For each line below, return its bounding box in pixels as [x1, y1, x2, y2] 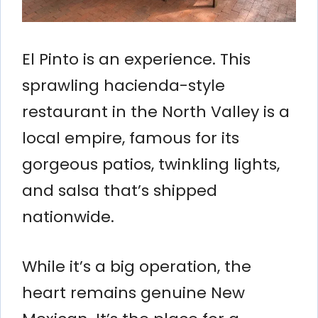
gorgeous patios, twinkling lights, [22, 153, 280, 175]
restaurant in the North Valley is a [22, 100, 290, 123]
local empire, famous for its [22, 126, 239, 149]
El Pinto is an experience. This [22, 48, 251, 70]
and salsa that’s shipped [22, 179, 217, 202]
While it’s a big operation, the [22, 255, 251, 278]
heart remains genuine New [22, 281, 245, 304]
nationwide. [22, 205, 114, 228]
